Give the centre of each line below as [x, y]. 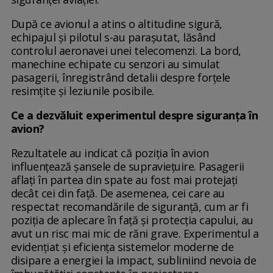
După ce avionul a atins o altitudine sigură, [116, 24]
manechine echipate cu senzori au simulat [115, 64]
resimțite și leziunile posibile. [82, 91]
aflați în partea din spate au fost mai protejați [124, 180]
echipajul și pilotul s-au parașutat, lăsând [113, 37]
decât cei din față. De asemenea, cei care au [118, 193]
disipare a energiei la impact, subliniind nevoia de [133, 261]
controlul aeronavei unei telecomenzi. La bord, [126, 51]
